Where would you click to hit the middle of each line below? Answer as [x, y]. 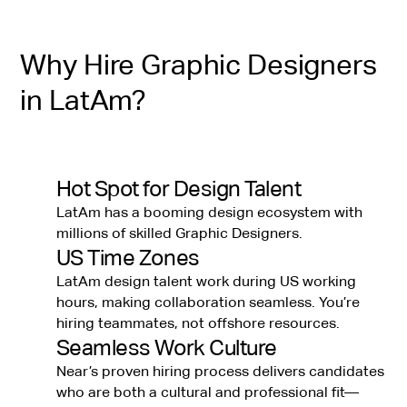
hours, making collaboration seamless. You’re [208, 303]
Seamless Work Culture [166, 348]
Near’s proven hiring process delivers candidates [220, 372]
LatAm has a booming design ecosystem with [209, 213]
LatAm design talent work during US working [206, 282]
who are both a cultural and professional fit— [207, 393]
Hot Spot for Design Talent [179, 189]
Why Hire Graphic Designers [199, 65]
